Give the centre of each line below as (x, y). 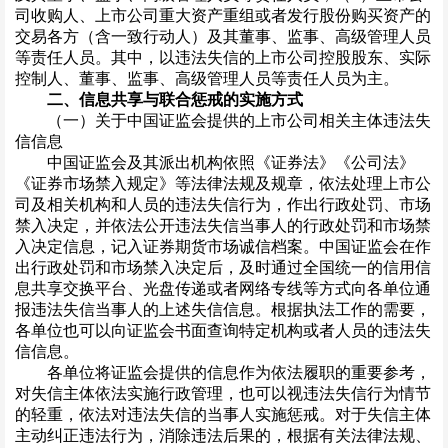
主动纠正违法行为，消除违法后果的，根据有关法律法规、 (223, 436)
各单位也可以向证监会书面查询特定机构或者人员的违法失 (223, 331)
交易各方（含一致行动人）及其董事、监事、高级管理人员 (223, 37)
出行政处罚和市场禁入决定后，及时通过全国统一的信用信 (223, 268)
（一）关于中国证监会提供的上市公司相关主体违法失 (223, 121)
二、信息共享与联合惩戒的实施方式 (175, 100)
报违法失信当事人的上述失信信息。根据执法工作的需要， (223, 310)
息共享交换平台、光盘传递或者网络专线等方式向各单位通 (223, 289)
